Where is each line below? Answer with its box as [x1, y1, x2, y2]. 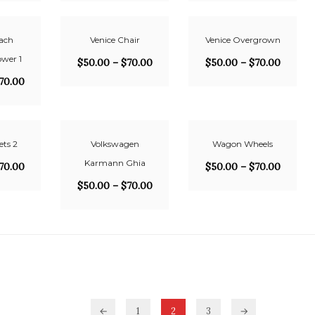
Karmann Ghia [84, 157, 146, 168]
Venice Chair [89, 34, 140, 45]
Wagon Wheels [212, 139, 273, 149]
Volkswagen [90, 139, 139, 149]
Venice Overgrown [205, 34, 281, 45]
